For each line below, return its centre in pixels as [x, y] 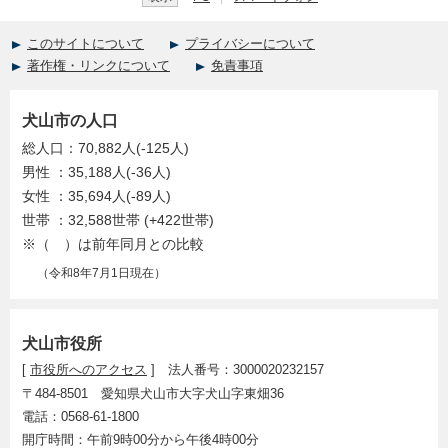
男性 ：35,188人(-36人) [96, 173]
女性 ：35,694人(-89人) [96, 197]
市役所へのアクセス [88, 370]
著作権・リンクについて [98, 66]
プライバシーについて [250, 44]
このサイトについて [85, 44]
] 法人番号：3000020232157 [235, 370]
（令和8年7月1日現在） [101, 273]
